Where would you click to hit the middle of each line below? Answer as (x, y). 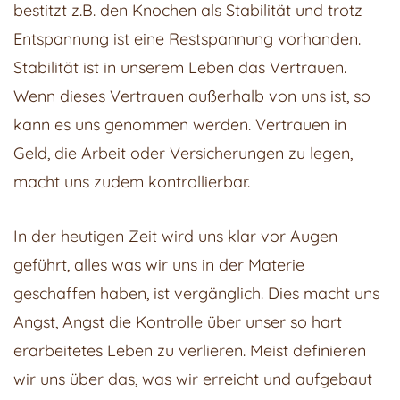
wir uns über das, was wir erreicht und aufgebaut (193, 379)
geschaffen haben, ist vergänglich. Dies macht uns (196, 293)
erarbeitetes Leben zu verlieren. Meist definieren (190, 350)
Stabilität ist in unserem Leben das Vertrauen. (180, 68)
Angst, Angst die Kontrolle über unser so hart (178, 321)
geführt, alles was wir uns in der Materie (159, 264)
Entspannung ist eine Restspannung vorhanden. (187, 39)
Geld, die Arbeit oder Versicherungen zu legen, (183, 154)
